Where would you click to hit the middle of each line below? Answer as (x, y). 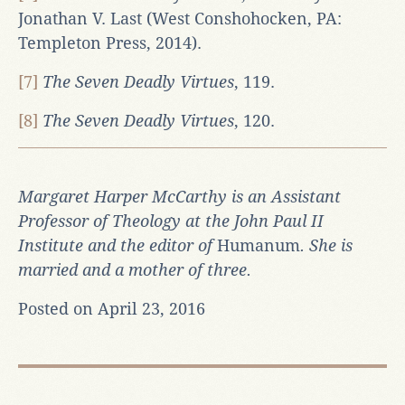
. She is (326, 245)
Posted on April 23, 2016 (112, 308)
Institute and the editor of (118, 245)
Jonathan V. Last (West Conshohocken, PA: (180, 18)
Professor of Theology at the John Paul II (171, 221)
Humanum (259, 245)
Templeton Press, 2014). (110, 42)
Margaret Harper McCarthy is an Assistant (179, 196)
